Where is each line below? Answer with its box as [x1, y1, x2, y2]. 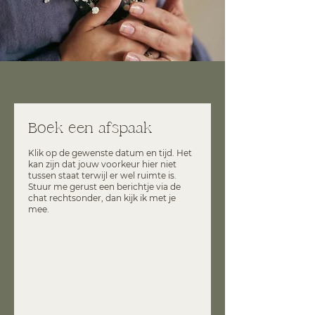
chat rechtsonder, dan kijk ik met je [28, 193, 176, 203]
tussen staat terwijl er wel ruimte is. [28, 170, 176, 181]
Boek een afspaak [28, 119, 152, 137]
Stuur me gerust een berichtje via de [28, 181, 181, 192]
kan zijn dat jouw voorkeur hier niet [28, 159, 176, 169]
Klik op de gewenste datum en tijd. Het [28, 148, 192, 158]
